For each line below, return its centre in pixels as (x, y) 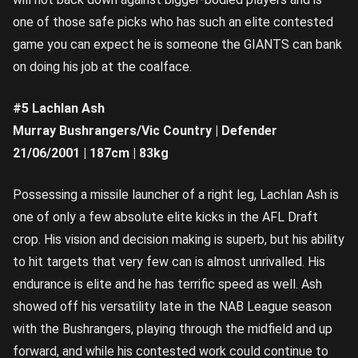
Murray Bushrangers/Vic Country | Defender (145, 130)
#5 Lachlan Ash (59, 108)
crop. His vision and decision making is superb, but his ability (179, 239)
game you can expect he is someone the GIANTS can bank (177, 44)
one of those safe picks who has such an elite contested (173, 22)
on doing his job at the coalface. (102, 66)
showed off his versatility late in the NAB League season (172, 306)
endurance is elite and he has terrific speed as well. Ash (167, 284)
